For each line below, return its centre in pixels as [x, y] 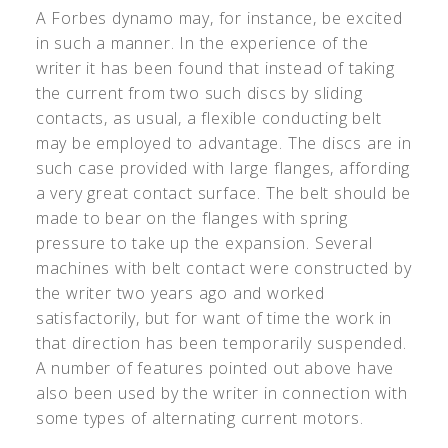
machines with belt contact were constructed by [223, 268]
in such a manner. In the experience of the [202, 43]
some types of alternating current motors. [199, 418]
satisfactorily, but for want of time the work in [214, 318]
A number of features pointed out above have [215, 368]
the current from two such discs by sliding [199, 93]
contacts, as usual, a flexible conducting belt [208, 118]
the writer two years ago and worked [180, 293]
